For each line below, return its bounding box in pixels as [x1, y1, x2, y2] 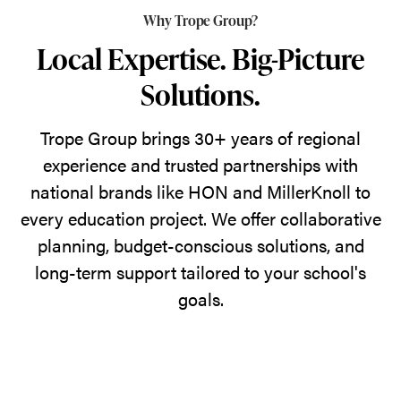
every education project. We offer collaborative [20, 204, 381, 231]
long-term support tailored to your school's [35, 258, 366, 285]
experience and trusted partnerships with [43, 150, 358, 177]
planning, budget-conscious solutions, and [37, 231, 364, 258]
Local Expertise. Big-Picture [36, 38, 365, 79]
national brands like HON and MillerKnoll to [30, 177, 371, 204]
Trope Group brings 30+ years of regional [40, 124, 361, 150]
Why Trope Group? [142, 10, 259, 30]
